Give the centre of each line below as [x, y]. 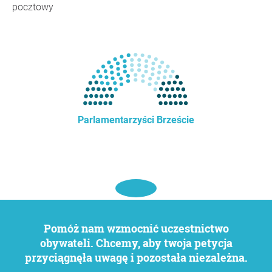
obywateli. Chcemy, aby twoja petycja [136, 243]
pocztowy [33, 7]
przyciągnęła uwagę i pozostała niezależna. [136, 257]
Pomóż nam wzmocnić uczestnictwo [47, 228]
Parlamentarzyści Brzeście [136, 120]
